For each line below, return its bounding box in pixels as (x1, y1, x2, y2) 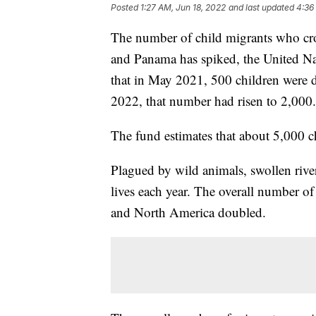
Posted (111, 1, 140, 13)
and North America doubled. (111, 202, 266, 221)
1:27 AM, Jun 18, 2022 (140, 1, 226, 13)
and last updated (229, 1, 294, 13)
